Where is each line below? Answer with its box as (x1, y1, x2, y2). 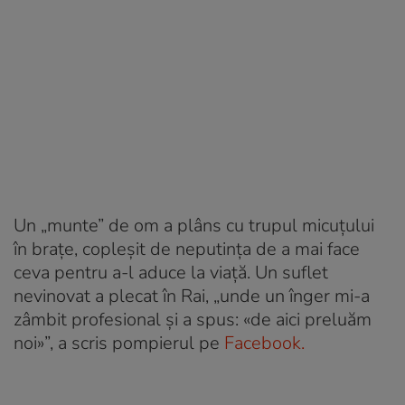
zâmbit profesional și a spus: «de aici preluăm (14, 306, 372, 332)
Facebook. (224, 330, 305, 355)
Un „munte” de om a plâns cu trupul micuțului (14, 212, 374, 238)
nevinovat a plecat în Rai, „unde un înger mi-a (14, 283, 370, 308)
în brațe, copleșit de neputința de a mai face (14, 236, 360, 261)
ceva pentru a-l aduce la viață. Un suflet (14, 259, 328, 285)
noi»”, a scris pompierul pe (14, 330, 224, 355)
